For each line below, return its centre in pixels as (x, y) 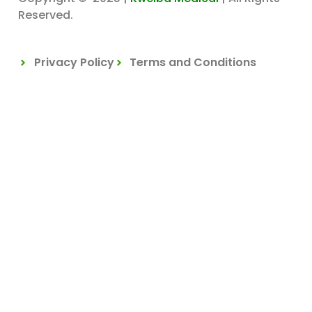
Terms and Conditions (193, 62)
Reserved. (46, 15)
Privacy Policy (74, 62)
